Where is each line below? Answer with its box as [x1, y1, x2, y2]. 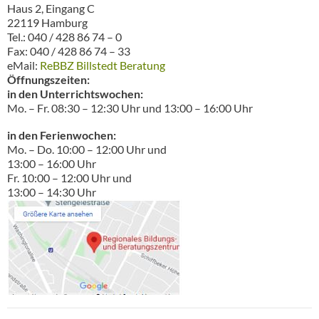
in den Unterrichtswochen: [7, 86, 143, 100]
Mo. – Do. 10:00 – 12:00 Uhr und [7, 142, 167, 156]
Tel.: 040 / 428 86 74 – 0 [7, 29, 122, 43]
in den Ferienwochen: [7, 127, 116, 142]
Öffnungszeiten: [7, 72, 90, 86]
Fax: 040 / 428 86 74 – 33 [7, 43, 130, 58]
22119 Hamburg [7, 15, 88, 29]
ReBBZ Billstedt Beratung [40, 58, 165, 72]
